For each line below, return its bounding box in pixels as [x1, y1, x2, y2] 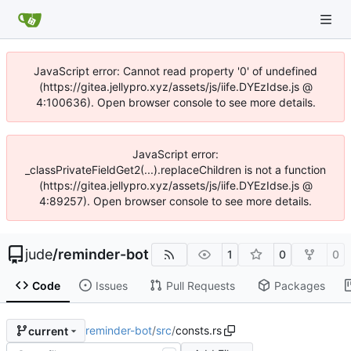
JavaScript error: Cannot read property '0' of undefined [34, 64, 317, 78]
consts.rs [175, 324, 222, 338]
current [27, 324, 68, 338]
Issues [95, 278, 128, 292]
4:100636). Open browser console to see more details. [35, 96, 316, 109]
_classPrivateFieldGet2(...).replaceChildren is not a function [25, 163, 326, 176]
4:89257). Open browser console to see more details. [39, 194, 312, 208]
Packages [273, 278, 325, 292]
